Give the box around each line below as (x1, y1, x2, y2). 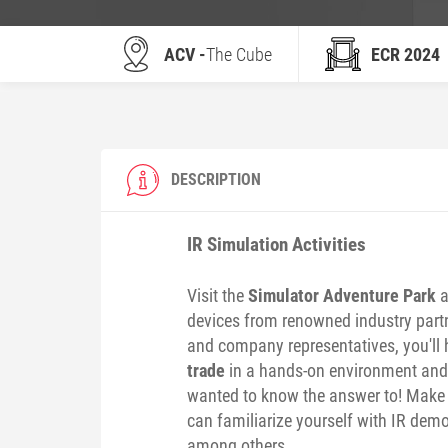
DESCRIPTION (170, 169, 261, 189)
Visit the (186, 284, 248, 306)
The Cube (205, 43, 272, 65)
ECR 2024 (370, 43, 440, 65)
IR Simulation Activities (186, 232, 366, 256)
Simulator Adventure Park (247, 284, 436, 306)
